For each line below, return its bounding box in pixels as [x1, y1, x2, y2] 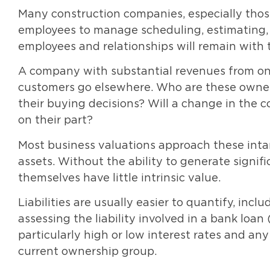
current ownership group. [18, 246, 157, 257]
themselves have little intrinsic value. [18, 172, 221, 184]
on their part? [18, 115, 93, 127]
